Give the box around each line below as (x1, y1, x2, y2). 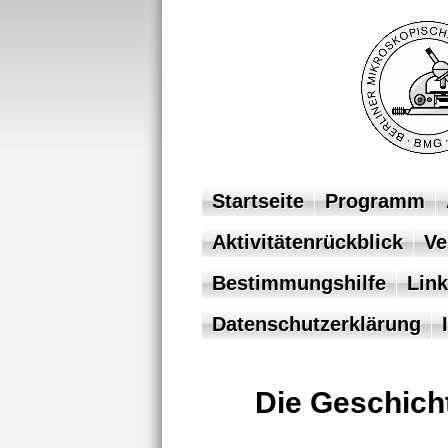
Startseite (211, 190, 304, 212)
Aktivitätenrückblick (211, 231, 403, 253)
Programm (324, 190, 425, 212)
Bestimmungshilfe (211, 272, 386, 294)
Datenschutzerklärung (211, 313, 421, 335)
